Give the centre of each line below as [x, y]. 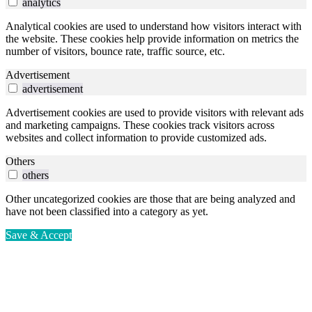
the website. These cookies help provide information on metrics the [152, 39]
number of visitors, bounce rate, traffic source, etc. [115, 52]
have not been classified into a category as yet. [107, 212]
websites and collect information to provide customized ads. [136, 138]
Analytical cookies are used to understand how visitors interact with [154, 26]
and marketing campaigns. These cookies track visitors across [140, 125]
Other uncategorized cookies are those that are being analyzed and [150, 199]
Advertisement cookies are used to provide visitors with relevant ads [155, 113]
